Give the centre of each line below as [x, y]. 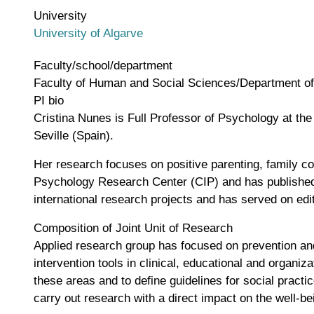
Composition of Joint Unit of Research [133, 228]
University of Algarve [88, 33]
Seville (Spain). [75, 136]
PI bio [49, 101]
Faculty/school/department [103, 66]
